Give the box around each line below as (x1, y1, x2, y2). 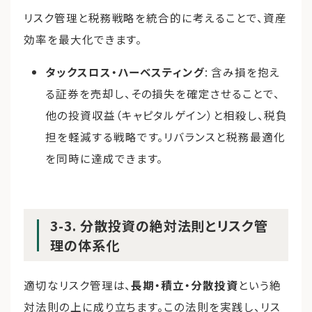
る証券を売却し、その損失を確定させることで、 (45, 85, 280, 101)
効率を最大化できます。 (24, 31, 143, 47)
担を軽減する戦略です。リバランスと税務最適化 (45, 128, 286, 144)
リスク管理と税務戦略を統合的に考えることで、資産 (24, 10, 287, 26)
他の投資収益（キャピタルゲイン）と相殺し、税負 (45, 107, 288, 123)
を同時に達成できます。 (45, 150, 164, 166)
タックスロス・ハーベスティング (45, 63, 205, 79)
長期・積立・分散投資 (131, 277, 238, 293)
